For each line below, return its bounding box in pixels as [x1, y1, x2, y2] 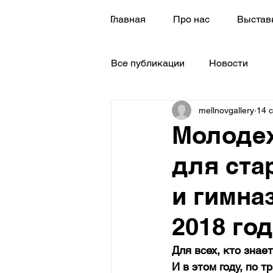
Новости [209, 57, 248, 69]
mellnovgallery [199, 105, 254, 115]
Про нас [172, 13, 210, 25]
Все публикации [111, 57, 185, 69]
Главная [110, 13, 146, 25]
